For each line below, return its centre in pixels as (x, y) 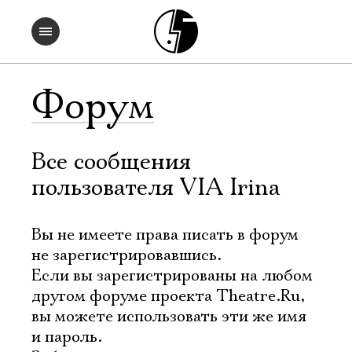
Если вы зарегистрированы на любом (172, 276)
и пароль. (67, 337)
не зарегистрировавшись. (126, 255)
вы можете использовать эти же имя (169, 317)
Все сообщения (111, 162)
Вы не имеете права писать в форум (165, 235)
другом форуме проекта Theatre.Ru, (168, 296)
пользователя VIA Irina (156, 188)
